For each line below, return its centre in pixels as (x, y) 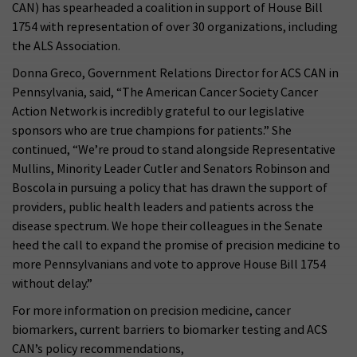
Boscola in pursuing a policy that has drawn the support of (170, 188)
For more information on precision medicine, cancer (151, 310)
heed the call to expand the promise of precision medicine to (176, 245)
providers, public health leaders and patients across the (163, 207)
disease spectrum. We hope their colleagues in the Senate (167, 226)
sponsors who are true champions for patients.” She (152, 130)
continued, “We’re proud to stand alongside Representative (174, 149)
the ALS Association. (66, 46)
